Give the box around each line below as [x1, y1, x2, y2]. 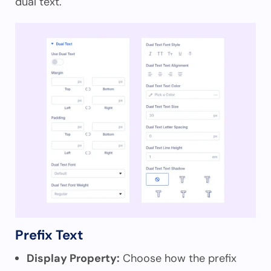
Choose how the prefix [120, 251, 237, 266]
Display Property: [27, 251, 120, 266]
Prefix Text [15, 226, 83, 244]
